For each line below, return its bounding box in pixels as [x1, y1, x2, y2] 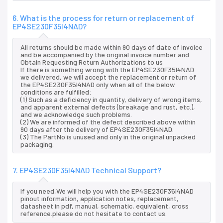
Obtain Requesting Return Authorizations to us [20, 58, 163, 67]
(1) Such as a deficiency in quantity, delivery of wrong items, [20, 95, 202, 104]
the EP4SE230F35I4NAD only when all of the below [20, 80, 175, 89]
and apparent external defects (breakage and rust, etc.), [20, 103, 195, 111]
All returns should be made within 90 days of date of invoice [20, 43, 203, 52]
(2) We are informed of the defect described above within [20, 117, 196, 126]
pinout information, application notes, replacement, [20, 194, 179, 203]
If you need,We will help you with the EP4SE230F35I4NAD [20, 187, 194, 196]
